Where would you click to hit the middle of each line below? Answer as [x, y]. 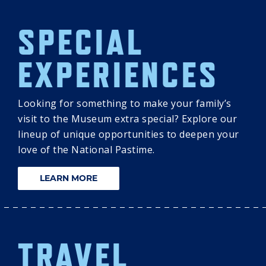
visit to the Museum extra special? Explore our [127, 119]
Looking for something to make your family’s [125, 104]
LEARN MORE [69, 178]
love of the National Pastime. [86, 150]
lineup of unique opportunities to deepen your [129, 134]
